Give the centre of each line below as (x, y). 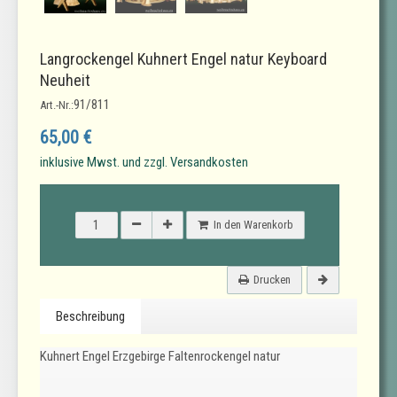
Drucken (272, 280)
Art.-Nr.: (57, 105)
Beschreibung (90, 317)
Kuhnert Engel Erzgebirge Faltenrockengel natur (160, 357)
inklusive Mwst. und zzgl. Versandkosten (144, 163)
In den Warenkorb (253, 225)
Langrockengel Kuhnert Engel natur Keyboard (183, 59)
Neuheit (65, 81)
